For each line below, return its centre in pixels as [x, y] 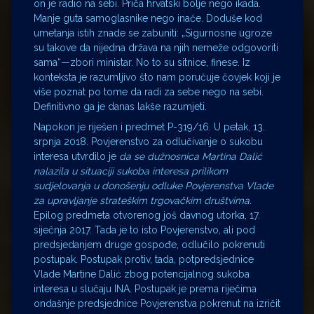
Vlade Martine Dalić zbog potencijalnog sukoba [142, 274]
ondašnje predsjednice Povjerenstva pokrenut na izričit [157, 303]
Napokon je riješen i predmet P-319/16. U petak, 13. [149, 127]
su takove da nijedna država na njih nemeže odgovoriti [156, 47]
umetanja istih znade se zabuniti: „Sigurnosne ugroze [153, 33]
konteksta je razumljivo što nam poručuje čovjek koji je [157, 77]
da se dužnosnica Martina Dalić [191, 156]
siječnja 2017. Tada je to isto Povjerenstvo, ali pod [144, 230]
